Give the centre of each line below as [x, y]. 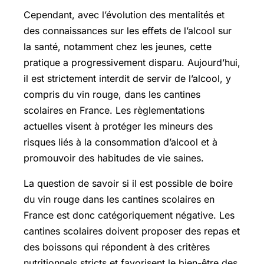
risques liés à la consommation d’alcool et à [121, 142]
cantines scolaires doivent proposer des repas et [132, 231]
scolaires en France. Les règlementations [114, 110]
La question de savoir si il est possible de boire [128, 183]
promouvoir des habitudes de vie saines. [114, 158]
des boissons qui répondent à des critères [117, 247]
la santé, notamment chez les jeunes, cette [118, 46]
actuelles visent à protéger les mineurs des [118, 126]
